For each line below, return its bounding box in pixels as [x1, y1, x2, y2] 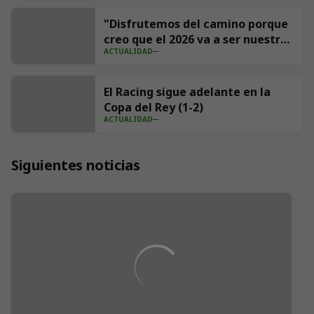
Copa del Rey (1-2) [104, 100, 203, 115]
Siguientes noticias [11, 156, 140, 175]
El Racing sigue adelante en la [104, 84, 271, 100]
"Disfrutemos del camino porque [104, 16, 288, 32]
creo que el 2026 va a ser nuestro [104, 32, 287, 47]
